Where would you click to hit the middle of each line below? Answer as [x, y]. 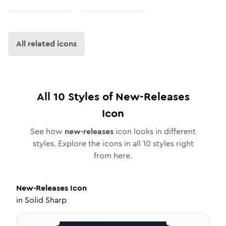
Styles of [90, 97]
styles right [172, 144]
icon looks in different [155, 131]
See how [47, 131]
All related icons [46, 44]
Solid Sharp [46, 200]
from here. [113, 156]
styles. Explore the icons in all [88, 144]
